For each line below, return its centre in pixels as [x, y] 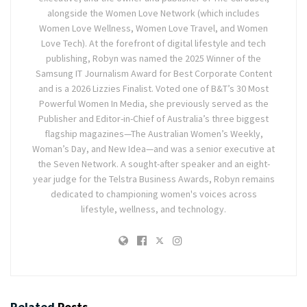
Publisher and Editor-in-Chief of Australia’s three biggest [153, 118]
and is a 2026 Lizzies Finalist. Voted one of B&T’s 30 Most [153, 88]
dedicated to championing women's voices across [153, 194]
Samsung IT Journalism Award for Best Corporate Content [153, 73]
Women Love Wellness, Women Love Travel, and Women [153, 28]
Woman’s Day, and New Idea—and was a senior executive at [153, 148]
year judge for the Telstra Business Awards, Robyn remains [153, 179]
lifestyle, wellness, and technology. [153, 209]
